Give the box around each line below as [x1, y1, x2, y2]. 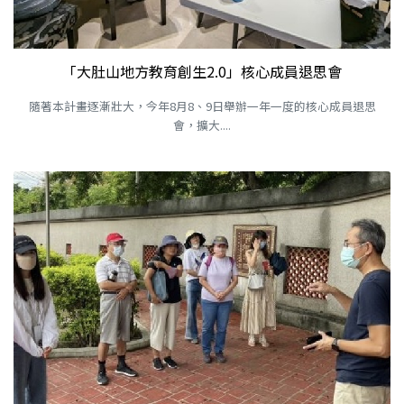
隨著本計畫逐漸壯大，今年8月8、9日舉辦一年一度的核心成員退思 [28, 97, 376, 115]
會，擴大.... [173, 116, 231, 134]
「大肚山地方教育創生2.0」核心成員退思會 [62, 60, 342, 83]
